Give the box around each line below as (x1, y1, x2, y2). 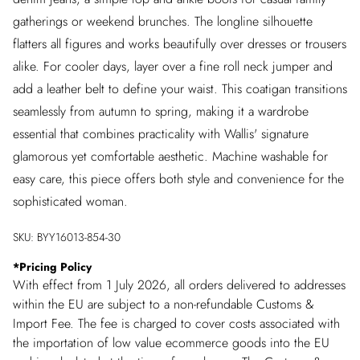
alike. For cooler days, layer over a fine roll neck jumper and (13, 57, 333, 76)
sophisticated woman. (13, 192, 128, 211)
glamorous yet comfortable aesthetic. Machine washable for (13, 147, 328, 166)
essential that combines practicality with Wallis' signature (13, 125, 309, 143)
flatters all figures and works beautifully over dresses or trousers (13, 35, 346, 53)
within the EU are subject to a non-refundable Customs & (13, 295, 314, 313)
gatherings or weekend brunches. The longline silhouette (13, 12, 313, 31)
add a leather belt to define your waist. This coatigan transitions (13, 80, 347, 98)
